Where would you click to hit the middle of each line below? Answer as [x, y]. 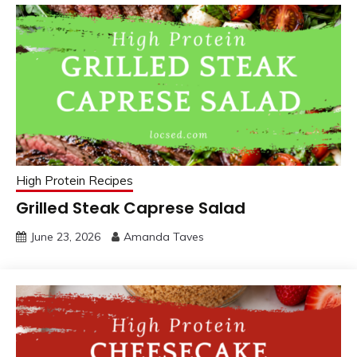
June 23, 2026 [65, 236]
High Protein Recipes [75, 180]
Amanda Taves [164, 236]
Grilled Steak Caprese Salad [131, 208]
